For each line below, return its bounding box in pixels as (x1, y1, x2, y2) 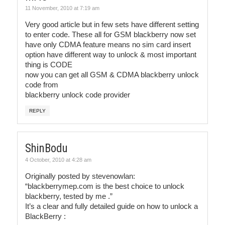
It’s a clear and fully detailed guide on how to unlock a (25, 202, 198, 210)
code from (25, 80, 58, 89)
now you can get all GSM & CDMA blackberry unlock (25, 70, 199, 79)
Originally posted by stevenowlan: (25, 172, 135, 180)
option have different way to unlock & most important (25, 50, 196, 59)
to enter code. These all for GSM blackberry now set (25, 30, 196, 39)
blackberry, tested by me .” (25, 192, 113, 200)
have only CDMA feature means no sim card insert (25, 40, 191, 49)
